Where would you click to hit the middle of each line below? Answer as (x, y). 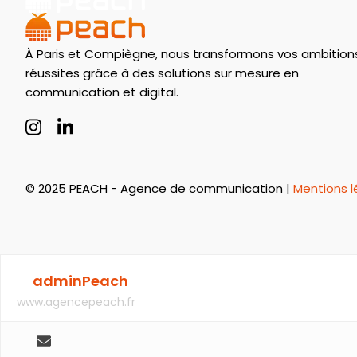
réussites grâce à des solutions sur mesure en (162, 73)
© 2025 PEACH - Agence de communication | (159, 188)
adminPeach (80, 280)
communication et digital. (102, 92)
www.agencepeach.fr (76, 302)
